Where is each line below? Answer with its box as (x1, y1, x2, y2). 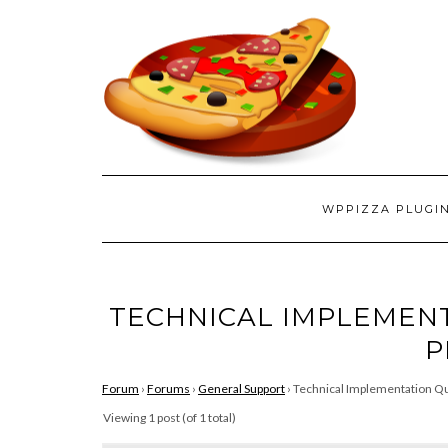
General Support (198, 381, 285, 396)
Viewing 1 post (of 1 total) (103, 410, 236, 425)
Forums (147, 381, 190, 396)
